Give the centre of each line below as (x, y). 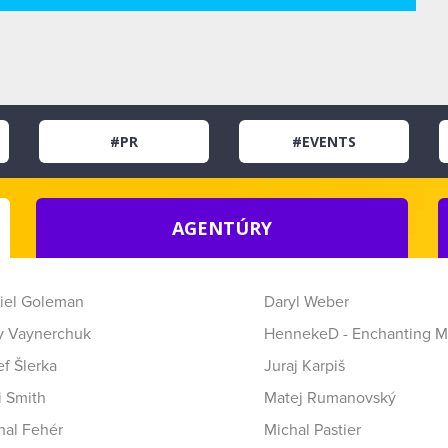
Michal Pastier (312, 430)
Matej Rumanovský (330, 398)
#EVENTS (323, 141)
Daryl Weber (306, 302)
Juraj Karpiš (304, 366)
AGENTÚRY (221, 228)
